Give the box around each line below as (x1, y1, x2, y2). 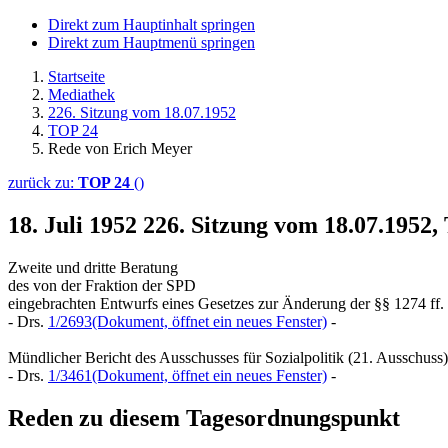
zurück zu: (8, 174, 78, 191)
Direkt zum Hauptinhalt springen (48, 16, 255, 33)
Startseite (48, 68, 105, 85)
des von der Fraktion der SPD (8, 276, 196, 294)
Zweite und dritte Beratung (8, 258, 178, 276)
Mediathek (48, 86, 115, 103)
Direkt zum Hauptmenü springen (48, 34, 255, 51)
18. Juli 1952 (8, 211, 143, 238)
